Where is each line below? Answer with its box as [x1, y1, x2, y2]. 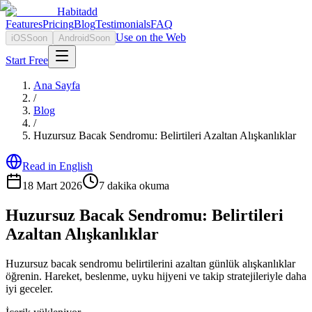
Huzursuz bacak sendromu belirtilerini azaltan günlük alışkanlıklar [6, 257, 295, 270]
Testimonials [95, 18, 150, 30]
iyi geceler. [6, 282, 53, 295]
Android [58, 33, 89, 43]
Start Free [6, 54, 48, 66]
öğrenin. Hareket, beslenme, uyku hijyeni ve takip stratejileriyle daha [6, 270, 306, 282]
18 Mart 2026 [22, 180, 82, 192]
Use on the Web [116, 31, 186, 43]
